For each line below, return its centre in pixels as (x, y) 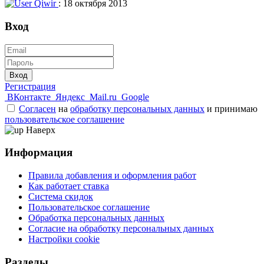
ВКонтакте (29, 97)
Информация (39, 153)
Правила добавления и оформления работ (112, 175)
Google (135, 97)
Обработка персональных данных (96, 218)
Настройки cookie (64, 239)
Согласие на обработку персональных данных (121, 228)
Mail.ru (103, 97)
